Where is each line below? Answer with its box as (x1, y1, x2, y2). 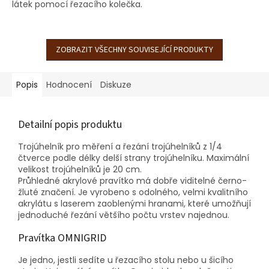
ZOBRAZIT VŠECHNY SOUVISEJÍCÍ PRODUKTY (56, 43, 213, 56)
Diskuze (100, 78, 131, 91)
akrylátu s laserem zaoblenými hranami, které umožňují (18, 197, 251, 210)
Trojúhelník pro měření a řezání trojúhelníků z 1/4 (18, 140, 222, 153)
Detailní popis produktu (18, 116, 122, 132)
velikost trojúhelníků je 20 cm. (18, 163, 142, 175)
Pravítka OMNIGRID (18, 230, 106, 246)
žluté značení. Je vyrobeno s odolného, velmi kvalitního (18, 186, 248, 198)
